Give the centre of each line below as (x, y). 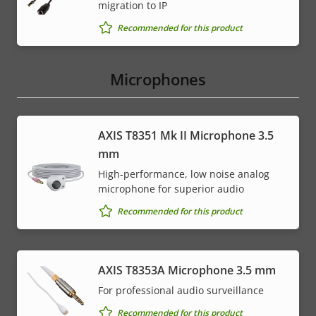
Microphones (158, 79)
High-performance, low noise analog (184, 174)
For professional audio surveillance (181, 291)
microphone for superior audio (171, 189)
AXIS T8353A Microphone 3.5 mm (187, 271)
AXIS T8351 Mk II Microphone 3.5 (186, 136)
